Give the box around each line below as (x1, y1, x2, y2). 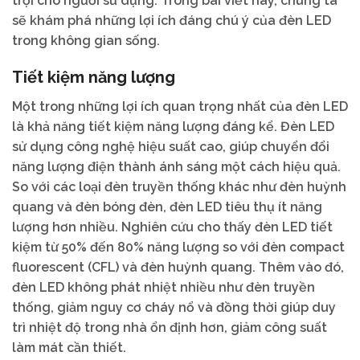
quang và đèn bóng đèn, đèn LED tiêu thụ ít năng (12, 199, 322, 215)
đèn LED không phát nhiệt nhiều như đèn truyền (12, 280, 315, 296)
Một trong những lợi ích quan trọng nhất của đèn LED (12, 99, 348, 115)
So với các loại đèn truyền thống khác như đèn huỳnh (12, 179, 346, 195)
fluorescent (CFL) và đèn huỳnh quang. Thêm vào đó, (12, 260, 344, 276)
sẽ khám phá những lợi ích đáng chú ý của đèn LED (12, 12, 331, 28)
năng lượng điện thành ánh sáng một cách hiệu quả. (12, 159, 341, 175)
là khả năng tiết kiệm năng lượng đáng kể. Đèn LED (12, 119, 334, 135)
